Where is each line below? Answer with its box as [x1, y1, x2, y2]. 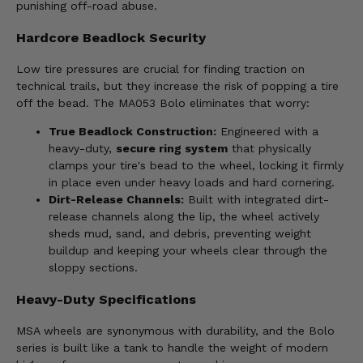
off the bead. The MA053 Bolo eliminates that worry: [16, 96, 310, 110]
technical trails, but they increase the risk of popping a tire [16, 79, 339, 93]
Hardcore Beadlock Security [16, 29, 206, 45]
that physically [228, 142, 311, 156]
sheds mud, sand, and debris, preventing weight [49, 227, 311, 241]
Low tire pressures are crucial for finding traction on [16, 62, 305, 76]
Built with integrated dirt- [184, 193, 329, 207]
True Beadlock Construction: [49, 125, 216, 139]
